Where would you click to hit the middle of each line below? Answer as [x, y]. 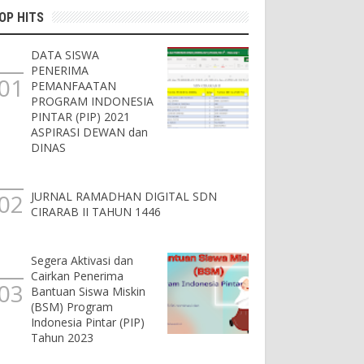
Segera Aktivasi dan [82, 261]
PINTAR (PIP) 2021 [80, 117]
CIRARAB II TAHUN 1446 [96, 212]
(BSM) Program [72, 307]
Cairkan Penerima [77, 276]
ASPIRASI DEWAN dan [89, 132]
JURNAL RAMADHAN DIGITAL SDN [124, 197]
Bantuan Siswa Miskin [88, 292]
